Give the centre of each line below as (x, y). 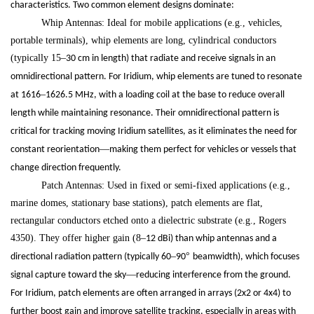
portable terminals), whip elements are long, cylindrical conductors (143, 41)
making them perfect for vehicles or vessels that (203, 150)
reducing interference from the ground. (213, 275)
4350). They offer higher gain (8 (76, 238)
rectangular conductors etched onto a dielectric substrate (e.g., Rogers (148, 221)
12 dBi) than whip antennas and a (211, 239)
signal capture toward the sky (68, 275)
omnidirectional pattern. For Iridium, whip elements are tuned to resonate (156, 77)
